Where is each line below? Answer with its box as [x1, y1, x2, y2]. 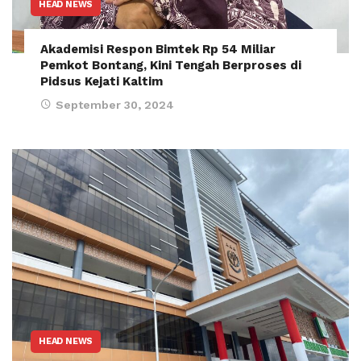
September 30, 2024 [56, 98, 174, 111]
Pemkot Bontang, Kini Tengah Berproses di [40, 57, 301, 73]
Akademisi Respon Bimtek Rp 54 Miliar [40, 41, 276, 56]
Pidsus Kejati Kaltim [40, 73, 163, 89]
